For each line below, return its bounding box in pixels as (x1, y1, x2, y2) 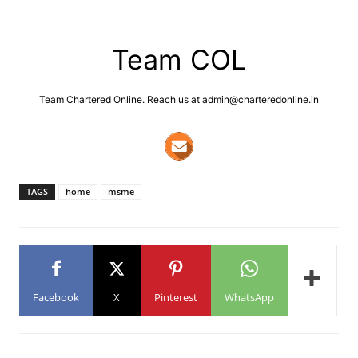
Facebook (33, 290, 80, 305)
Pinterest (154, 290, 198, 305)
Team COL (112, 43, 246, 77)
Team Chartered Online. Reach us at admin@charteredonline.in (39, 93, 319, 106)
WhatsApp (225, 290, 275, 305)
